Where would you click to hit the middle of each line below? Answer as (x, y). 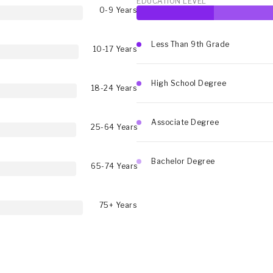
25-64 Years (114, 127)
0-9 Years (118, 10)
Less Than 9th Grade (190, 44)
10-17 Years (115, 49)
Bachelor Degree (183, 161)
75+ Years (118, 205)
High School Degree (189, 83)
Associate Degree (185, 122)
